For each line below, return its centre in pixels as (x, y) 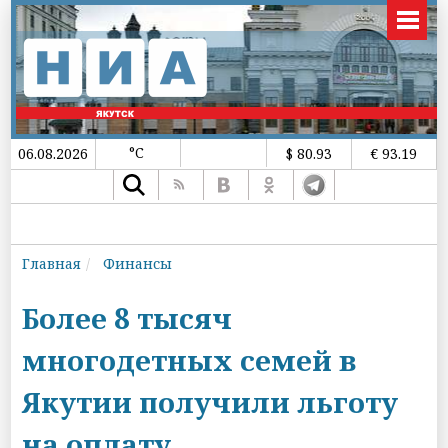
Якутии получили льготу (210, 402)
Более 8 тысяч (127, 318)
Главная (52, 263)
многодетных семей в (189, 360)
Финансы (138, 263)
